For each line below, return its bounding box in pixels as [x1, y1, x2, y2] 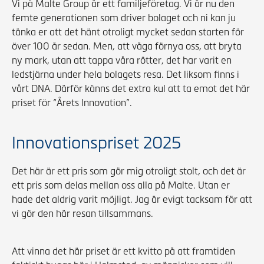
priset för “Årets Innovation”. [12, 98, 132, 108]
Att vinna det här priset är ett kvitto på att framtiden [12, 246, 235, 256]
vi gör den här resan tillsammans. [12, 209, 153, 219]
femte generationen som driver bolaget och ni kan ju [12, 13, 236, 23]
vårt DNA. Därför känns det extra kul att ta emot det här [12, 84, 250, 94]
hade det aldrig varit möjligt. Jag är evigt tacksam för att [12, 194, 252, 204]
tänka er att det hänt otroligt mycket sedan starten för [12, 27, 244, 37]
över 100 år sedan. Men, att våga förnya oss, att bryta [12, 41, 242, 51]
